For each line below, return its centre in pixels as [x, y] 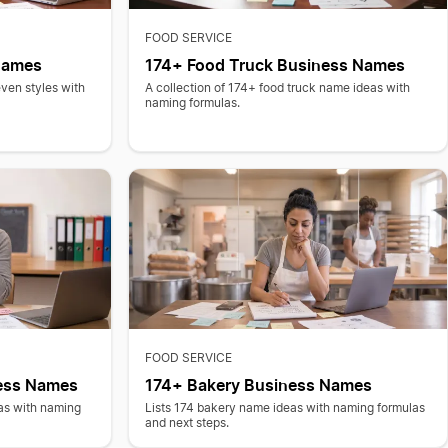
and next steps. [186, 423]
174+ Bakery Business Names [258, 385]
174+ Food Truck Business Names [274, 65]
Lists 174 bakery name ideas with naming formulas [284, 408]
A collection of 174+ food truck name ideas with [277, 88]
